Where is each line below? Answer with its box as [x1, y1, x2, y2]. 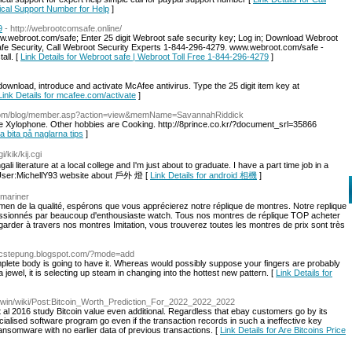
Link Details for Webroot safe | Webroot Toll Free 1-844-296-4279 [20, 52, 269, 61]
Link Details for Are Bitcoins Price [220, 325, 346, 335]
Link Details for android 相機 [150, 170, 257, 180]
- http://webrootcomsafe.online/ [5, 24, 122, 33]
